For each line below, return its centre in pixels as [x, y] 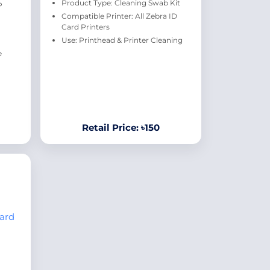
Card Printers [85, 27]
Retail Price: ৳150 [121, 127]
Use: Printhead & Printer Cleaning [122, 40]
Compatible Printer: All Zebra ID [119, 16]
